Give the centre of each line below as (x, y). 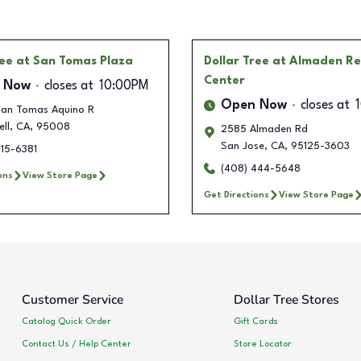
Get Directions (237, 195)
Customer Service (73, 299)
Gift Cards (255, 322)
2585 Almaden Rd (264, 129)
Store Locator (262, 344)
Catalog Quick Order (66, 322)
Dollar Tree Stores (286, 299)
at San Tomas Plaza (74, 61)
